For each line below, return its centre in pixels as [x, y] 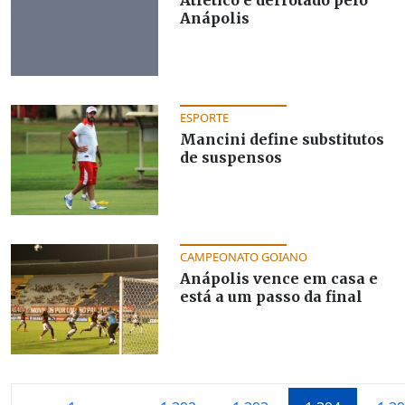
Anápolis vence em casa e [278, 278]
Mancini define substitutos [282, 139]
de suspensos [231, 157]
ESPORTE [204, 117]
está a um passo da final [271, 296]
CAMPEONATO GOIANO [243, 256]
